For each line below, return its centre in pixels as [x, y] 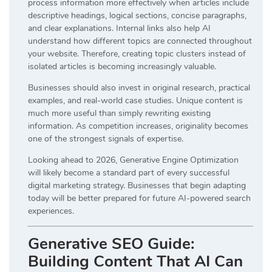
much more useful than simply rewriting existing [119, 113]
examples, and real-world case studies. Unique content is [135, 100]
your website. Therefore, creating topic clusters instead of [137, 53]
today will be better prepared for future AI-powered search [139, 198]
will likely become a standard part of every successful [129, 172]
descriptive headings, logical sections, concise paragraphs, [137, 15]
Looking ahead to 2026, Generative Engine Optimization [133, 160]
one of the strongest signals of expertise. [106, 138]
